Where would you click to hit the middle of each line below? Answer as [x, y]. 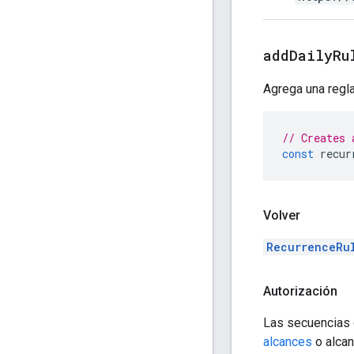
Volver [282, 215]
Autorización [300, 291]
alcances [288, 341]
